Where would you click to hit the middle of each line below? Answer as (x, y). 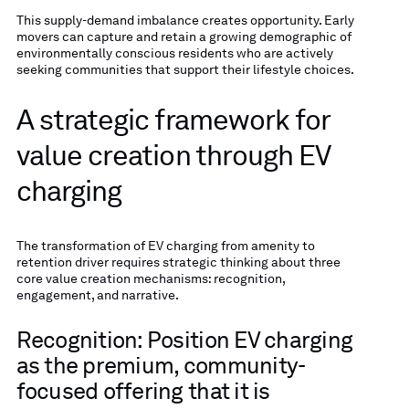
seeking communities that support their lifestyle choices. (185, 70)
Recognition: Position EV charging (184, 340)
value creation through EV (173, 156)
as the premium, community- (161, 365)
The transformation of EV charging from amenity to (165, 245)
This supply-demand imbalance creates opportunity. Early (185, 21)
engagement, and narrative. (97, 294)
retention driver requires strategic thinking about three (178, 262)
